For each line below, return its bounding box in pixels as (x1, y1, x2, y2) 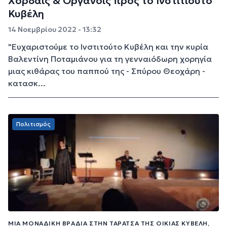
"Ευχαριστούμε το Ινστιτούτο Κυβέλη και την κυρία (8, 41, 208, 52)
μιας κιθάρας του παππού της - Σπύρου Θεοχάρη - (8, 65, 205, 76)
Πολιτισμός (16, 120, 51, 128)
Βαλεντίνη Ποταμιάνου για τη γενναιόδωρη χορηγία (8, 53, 212, 64)
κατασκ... (8, 78, 46, 88)
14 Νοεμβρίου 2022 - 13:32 (8, 24, 101, 34)
